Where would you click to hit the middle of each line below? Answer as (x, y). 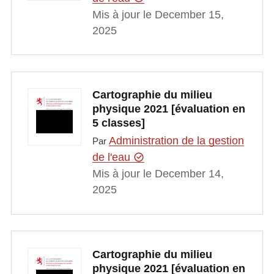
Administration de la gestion (176, 141)
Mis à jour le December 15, (158, 14)
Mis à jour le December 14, (158, 174)
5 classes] (118, 123)
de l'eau (113, 157)
